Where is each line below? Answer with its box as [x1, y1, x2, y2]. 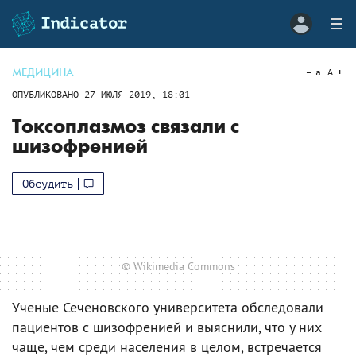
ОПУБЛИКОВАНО [12, 89, 84, 100]
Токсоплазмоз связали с [12, 115, 239, 138]
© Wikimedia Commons [121, 258, 235, 273]
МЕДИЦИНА [12, 66, 74, 79]
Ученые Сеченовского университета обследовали [12, 297, 323, 316]
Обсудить [22, 177, 73, 190]
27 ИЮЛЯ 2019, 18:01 [84, 89, 190, 100]
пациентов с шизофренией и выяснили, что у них [12, 317, 322, 336]
